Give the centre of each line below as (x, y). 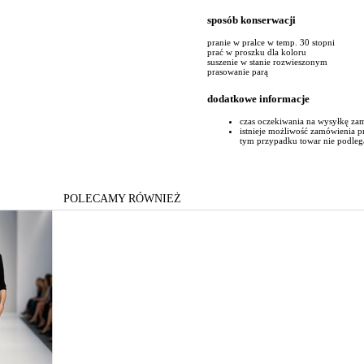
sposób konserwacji (251, 19)
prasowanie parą (238, 72)
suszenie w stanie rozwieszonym (267, 62)
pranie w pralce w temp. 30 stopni (271, 43)
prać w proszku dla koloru (257, 52)
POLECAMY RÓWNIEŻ (122, 199)
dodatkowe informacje (258, 99)
